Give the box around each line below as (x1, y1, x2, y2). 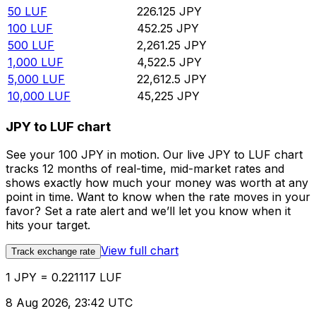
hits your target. (6, 218, 90, 233)
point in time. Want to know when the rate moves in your (6, 190, 310, 205)
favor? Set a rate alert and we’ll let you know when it (6, 204, 291, 219)
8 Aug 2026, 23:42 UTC (6, 296, 133, 310)
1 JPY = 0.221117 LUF (6, 270, 122, 285)
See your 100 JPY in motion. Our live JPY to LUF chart (6, 147, 303, 162)
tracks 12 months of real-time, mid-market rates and (6, 162, 284, 176)
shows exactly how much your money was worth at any (6, 176, 308, 190)
